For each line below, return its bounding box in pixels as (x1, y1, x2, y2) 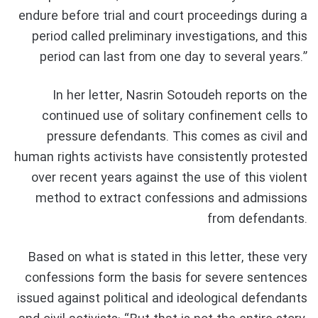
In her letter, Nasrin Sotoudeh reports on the (53, 86, 307, 106)
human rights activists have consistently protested (14, 148, 307, 168)
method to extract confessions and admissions (35, 189, 307, 209)
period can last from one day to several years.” (40, 48, 307, 68)
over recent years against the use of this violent (31, 168, 307, 189)
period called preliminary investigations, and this (32, 27, 307, 48)
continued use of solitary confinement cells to (42, 106, 307, 127)
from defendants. (207, 209, 307, 230)
